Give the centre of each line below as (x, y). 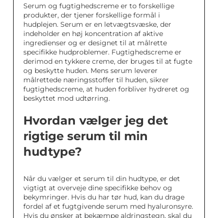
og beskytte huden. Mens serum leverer (91, 71)
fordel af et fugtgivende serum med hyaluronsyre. (108, 206)
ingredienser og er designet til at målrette (95, 43)
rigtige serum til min (86, 136)
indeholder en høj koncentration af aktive (93, 34)
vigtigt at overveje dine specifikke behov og (98, 188)
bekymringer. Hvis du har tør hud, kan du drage (104, 197)
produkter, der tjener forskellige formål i (92, 15)
